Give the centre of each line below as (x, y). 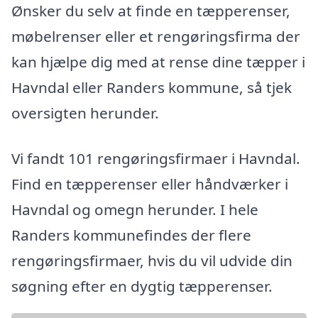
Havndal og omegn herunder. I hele (135, 209)
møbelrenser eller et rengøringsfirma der (156, 36)
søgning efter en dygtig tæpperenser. (142, 286)
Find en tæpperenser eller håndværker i (150, 183)
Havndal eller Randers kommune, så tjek (152, 87)
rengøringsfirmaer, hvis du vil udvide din (152, 260)
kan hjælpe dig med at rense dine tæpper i (158, 61)
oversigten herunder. (85, 113)
